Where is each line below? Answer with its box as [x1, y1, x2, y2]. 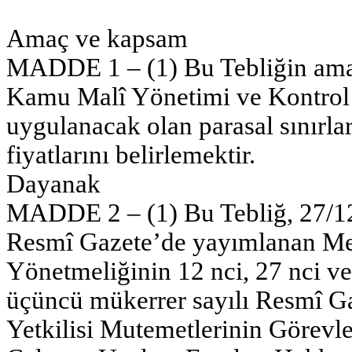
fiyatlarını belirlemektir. [6, 140, 255, 169]
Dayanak [6, 169, 101, 198]
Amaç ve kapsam [6, 24, 188, 53]
